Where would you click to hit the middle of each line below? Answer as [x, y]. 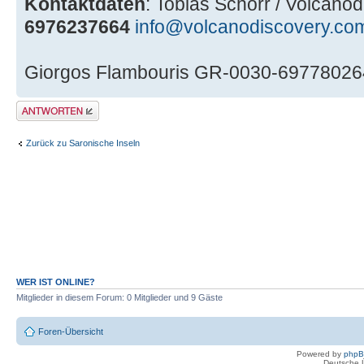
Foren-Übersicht [71, 331]
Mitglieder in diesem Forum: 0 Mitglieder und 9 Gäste [119, 298]
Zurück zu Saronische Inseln [83, 143]
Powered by [320, 353]
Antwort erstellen [49, 106]
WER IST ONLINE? [56, 282]
